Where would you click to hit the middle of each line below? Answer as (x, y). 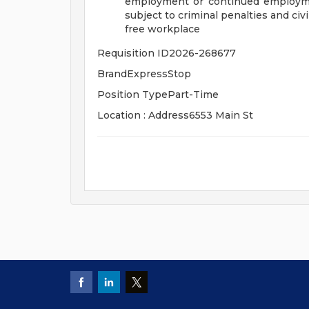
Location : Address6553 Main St (175, 115)
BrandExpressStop (144, 74)
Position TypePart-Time (158, 94)
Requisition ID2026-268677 (167, 53)
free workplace (162, 29)
